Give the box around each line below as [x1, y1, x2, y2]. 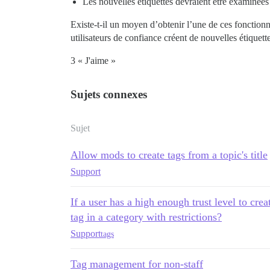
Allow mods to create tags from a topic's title [71, 149, 268, 162]
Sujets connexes [71, 88, 147, 101]
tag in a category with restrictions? [71, 211, 222, 224]
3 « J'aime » [71, 55, 116, 66]
